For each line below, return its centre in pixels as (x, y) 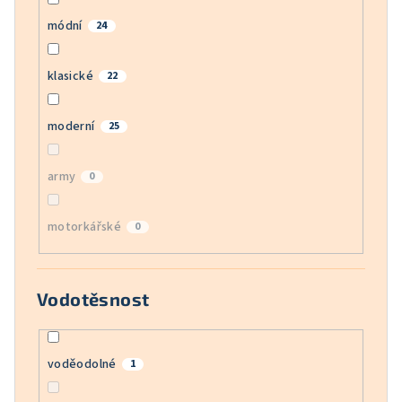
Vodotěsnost (93, 298)
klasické (70, 77)
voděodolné (82, 364)
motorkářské (84, 227)
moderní (71, 127)
